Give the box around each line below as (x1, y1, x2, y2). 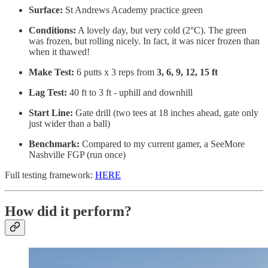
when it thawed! (29, 47, 90, 57)
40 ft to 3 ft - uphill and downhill (67, 87, 193, 98)
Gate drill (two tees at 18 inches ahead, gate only (73, 108, 258, 118)
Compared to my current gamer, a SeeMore (80, 139, 245, 150)
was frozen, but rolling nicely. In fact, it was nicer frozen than (29, 36, 260, 47)
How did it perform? (5, 203, 132, 220)
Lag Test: (29, 87, 67, 98)
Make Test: (29, 67, 74, 78)
